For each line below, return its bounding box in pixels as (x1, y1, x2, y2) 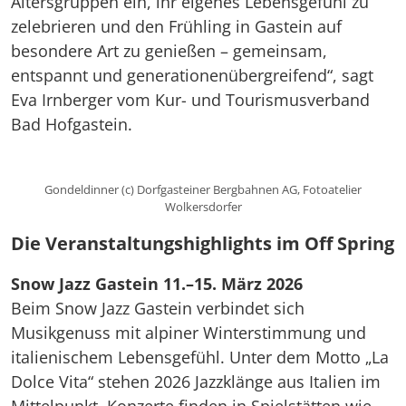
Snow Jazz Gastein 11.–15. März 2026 (11, 273, 303, 295)
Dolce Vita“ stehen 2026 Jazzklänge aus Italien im (11, 371, 381, 392)
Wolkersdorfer (164, 198, 242, 215)
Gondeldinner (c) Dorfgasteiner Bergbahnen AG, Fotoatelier (44, 181, 362, 198)
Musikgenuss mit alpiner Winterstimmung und (11, 322, 366, 343)
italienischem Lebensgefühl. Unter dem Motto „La (11, 346, 389, 368)
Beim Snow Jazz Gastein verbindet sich (11, 297, 304, 319)
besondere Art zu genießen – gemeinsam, (11, 39, 327, 62)
